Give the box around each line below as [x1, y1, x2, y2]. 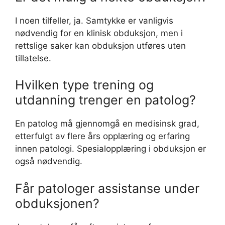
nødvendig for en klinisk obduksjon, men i [15, 28, 183, 38]
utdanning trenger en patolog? [15, 92, 196, 107]
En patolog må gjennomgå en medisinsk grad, [15, 119, 199, 129]
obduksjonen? [15, 195, 99, 211]
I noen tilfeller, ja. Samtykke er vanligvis [15, 15, 173, 26]
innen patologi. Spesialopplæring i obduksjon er [15, 144, 206, 154]
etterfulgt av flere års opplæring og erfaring [15, 131, 190, 141]
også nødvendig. [15, 156, 82, 166]
